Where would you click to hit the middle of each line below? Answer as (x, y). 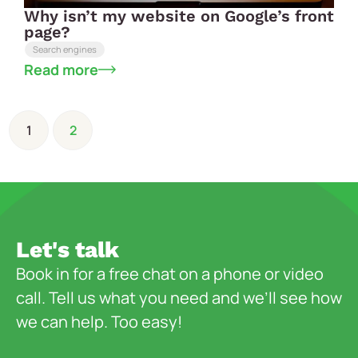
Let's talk (68, 249)
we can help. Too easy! (99, 321)
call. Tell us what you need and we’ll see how (179, 297)
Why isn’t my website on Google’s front (179, 16)
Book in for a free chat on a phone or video (170, 273)
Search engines (65, 49)
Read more (61, 69)
